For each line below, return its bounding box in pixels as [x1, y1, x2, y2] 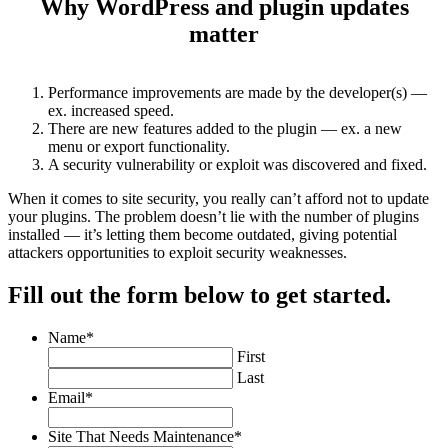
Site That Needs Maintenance [48, 427, 234, 445]
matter [189, 20, 259, 47]
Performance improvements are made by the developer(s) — [48, 83, 427, 101]
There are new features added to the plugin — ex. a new [48, 119, 402, 137]
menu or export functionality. [48, 137, 230, 155]
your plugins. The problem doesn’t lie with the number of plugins [8, 207, 419, 225]
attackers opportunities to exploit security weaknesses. [8, 243, 347, 261]
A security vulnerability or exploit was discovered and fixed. [48, 155, 427, 173]
